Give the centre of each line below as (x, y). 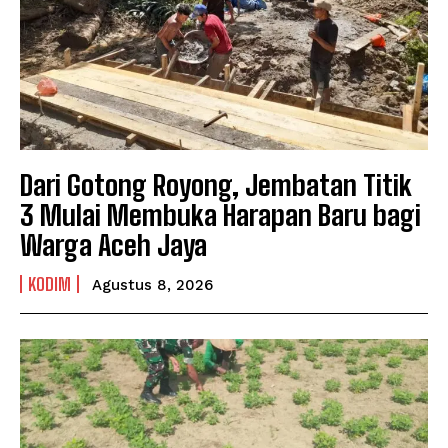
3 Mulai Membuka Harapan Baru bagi (220, 215)
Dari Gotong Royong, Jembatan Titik (216, 185)
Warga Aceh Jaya (113, 245)
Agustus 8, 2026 (152, 285)
